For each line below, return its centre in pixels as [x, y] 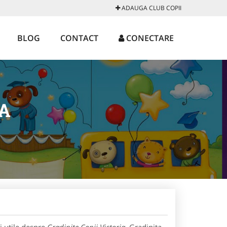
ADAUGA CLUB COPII [151, 8]
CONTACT [79, 38]
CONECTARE [149, 38]
